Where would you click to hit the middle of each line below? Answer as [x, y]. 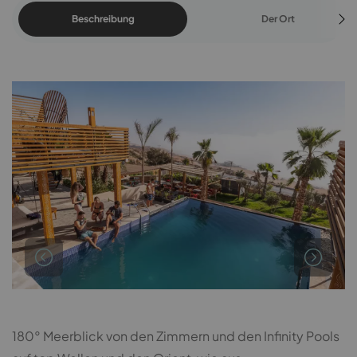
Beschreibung [103, 19]
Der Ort [278, 19]
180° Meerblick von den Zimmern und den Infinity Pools [176, 336]
